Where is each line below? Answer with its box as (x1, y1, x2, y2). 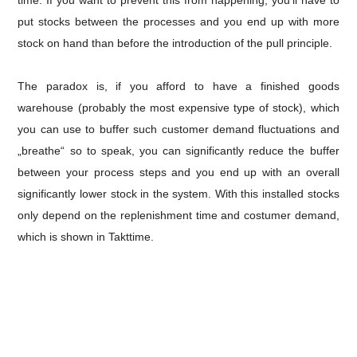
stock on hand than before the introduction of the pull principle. (18, 37, 333, 49)
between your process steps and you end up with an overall (18, 166, 339, 178)
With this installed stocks (214, 187, 339, 200)
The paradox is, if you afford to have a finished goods (18, 80, 339, 92)
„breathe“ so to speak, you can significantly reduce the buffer (18, 144, 339, 157)
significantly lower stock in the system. (18, 187, 215, 200)
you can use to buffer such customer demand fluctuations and (18, 123, 339, 135)
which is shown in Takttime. (18, 230, 155, 243)
